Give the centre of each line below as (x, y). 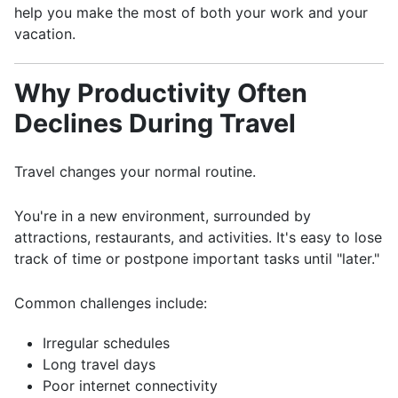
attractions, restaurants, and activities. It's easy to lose (198, 237)
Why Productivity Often (161, 93)
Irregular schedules (106, 343)
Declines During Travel (155, 123)
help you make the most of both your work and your (191, 12)
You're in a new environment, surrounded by (163, 216)
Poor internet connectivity (130, 386)
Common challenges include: (111, 303)
